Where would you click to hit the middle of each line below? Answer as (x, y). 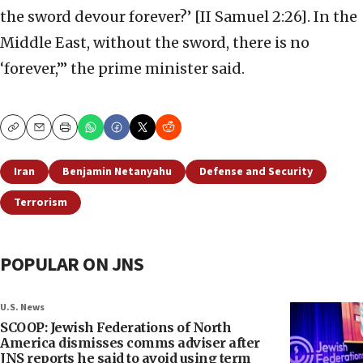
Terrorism (41, 203)
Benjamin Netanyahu (117, 172)
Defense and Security (256, 172)
